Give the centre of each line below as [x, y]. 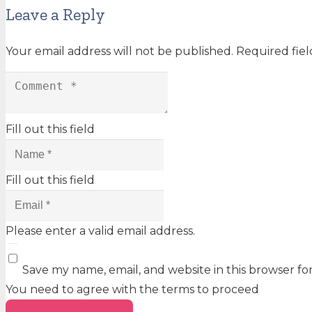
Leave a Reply [55, 15]
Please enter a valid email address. [100, 231]
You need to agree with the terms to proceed [132, 290]
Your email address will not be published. [119, 52]
